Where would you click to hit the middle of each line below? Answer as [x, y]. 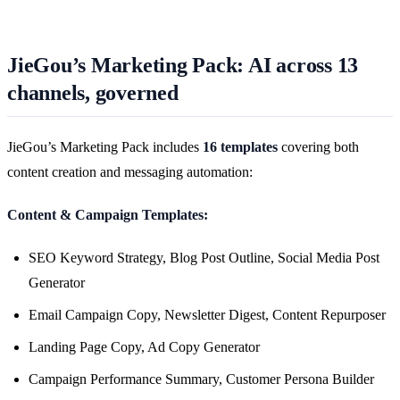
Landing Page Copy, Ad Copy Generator [144, 346]
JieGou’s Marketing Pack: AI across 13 [183, 65]
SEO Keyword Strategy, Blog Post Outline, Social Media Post [204, 257]
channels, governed [93, 92]
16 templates [240, 146]
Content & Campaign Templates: [108, 214]
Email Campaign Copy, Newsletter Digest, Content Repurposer [207, 314]
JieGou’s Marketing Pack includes [105, 146]
